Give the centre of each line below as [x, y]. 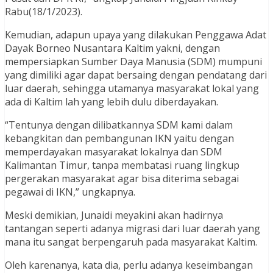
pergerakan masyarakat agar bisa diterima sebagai [122, 179]
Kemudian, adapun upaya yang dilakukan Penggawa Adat [136, 35]
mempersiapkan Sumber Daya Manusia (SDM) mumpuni [133, 62]
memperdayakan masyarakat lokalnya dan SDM [114, 152]
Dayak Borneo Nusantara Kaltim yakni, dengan [112, 48]
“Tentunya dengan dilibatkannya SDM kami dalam [119, 125]
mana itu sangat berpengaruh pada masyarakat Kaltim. [131, 242]
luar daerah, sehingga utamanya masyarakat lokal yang [132, 89]
